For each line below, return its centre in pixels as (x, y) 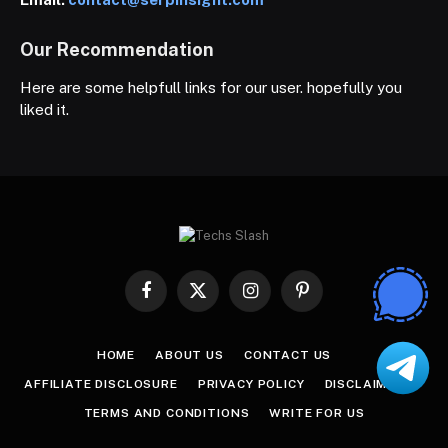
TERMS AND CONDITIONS (166, 412)
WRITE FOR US (317, 412)
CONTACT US (287, 354)
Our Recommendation (117, 49)
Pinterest (328, 299)
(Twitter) (222, 318)
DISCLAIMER (364, 383)
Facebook (174, 299)
